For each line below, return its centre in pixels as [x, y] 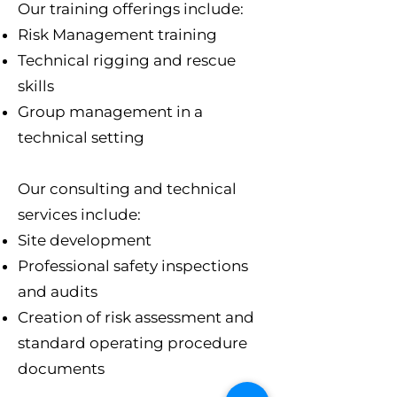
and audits [58, 292]
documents [61, 369]
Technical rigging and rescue [127, 60]
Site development [85, 240]
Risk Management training [117, 35]
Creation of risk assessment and [136, 317]
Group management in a [110, 112]
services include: [79, 214]
